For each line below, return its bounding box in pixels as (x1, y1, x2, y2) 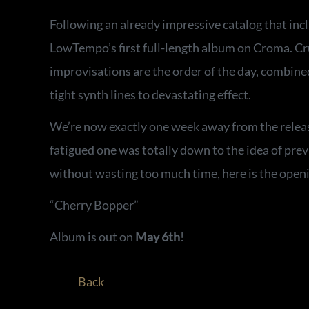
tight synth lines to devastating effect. (50, 86, 251, 102)
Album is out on (50, 228, 135, 244)
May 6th (135, 228, 180, 244)
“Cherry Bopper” (50, 197, 139, 212)
